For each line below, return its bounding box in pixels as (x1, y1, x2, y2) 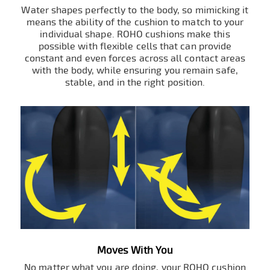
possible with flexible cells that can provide (38, 40, 232, 53)
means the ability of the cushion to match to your (26, 16, 244, 29)
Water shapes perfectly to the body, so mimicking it (21, 4, 249, 17)
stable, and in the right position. (64, 77, 206, 89)
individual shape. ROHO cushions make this (40, 28, 230, 41)
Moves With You (96, 244, 174, 257)
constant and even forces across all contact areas (24, 52, 246, 65)
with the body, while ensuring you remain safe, (32, 64, 238, 77)
